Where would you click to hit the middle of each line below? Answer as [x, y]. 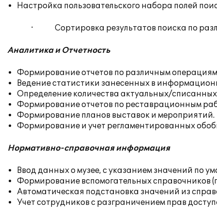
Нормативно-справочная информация [89, 148]
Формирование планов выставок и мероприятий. [116, 115]
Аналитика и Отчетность [59, 50]
